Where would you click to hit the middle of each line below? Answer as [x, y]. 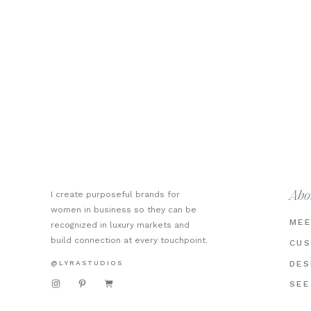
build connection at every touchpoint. [129, 240]
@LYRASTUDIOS [87, 263]
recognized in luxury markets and [120, 225]
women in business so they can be [124, 210]
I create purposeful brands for [115, 194]
